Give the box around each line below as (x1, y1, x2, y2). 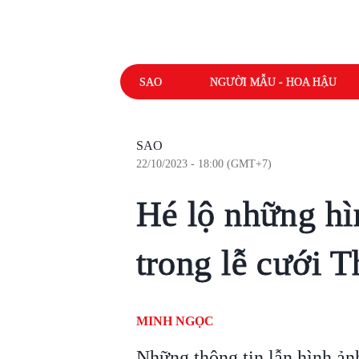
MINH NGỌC (135, 314, 214, 328)
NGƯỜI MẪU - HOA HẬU (209, 75, 337, 88)
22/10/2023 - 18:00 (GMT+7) (135, 158, 272, 170)
